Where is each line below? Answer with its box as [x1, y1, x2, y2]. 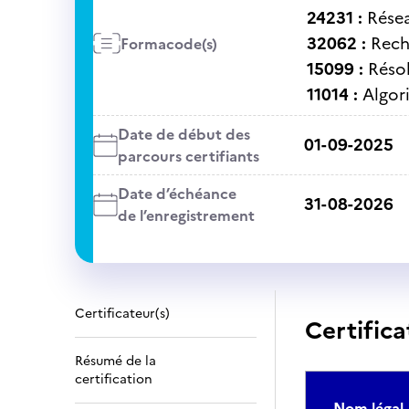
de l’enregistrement [117, 204, 255, 226]
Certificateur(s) [75, 304, 170, 323]
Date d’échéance [117, 183, 236, 204]
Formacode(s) [120, 33, 217, 55]
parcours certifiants [117, 145, 259, 167]
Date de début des [117, 123, 250, 145]
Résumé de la [75, 351, 156, 371]
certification [75, 370, 152, 389]
